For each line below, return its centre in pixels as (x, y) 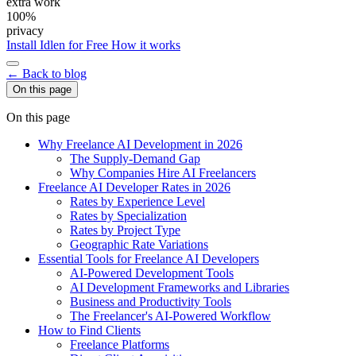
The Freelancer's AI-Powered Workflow (170, 316)
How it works (144, 45)
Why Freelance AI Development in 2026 (140, 145)
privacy (25, 31)
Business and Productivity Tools (151, 302)
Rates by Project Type (125, 230)
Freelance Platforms (120, 345)
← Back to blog (46, 74)
